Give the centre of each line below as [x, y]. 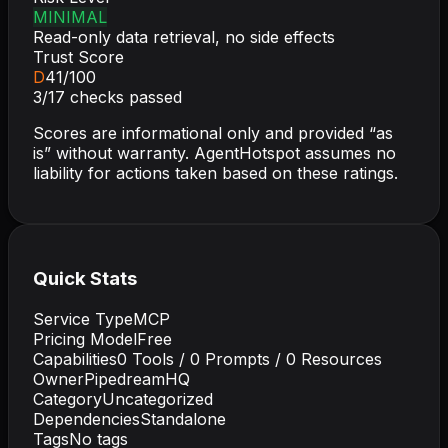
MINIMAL [70, 16]
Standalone [183, 419]
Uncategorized [157, 399]
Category [67, 399]
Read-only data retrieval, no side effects [184, 36]
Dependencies [86, 419]
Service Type [83, 319]
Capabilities [75, 359]
